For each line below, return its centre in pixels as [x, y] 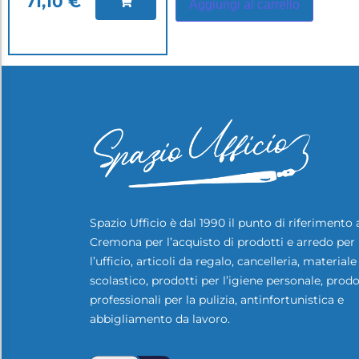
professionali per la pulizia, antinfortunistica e [217, 299]
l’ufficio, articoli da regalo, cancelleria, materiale [223, 261]
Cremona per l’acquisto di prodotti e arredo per [222, 242]
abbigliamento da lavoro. [161, 319]
